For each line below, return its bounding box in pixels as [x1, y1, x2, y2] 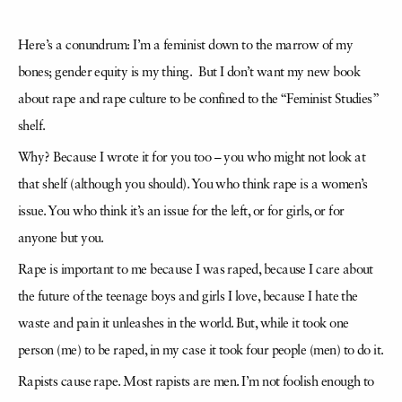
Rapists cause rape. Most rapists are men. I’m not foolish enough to [18, 375, 374, 389]
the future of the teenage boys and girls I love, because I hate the [18, 290, 358, 304]
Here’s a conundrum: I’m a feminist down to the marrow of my [18, 39, 354, 53]
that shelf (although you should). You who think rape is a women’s [18, 178, 368, 192]
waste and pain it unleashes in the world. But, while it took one [18, 317, 349, 331]
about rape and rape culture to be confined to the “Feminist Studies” [18, 92, 379, 107]
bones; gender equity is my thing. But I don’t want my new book [18, 66, 360, 80]
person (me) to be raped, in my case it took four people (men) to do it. [18, 344, 384, 358]
